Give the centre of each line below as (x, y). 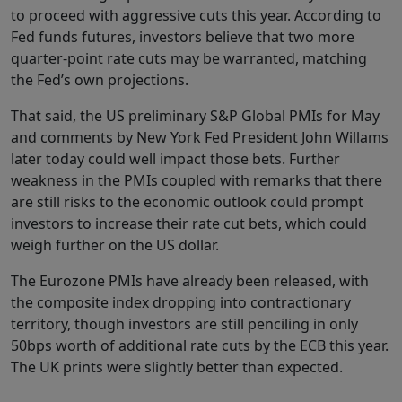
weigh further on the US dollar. (115, 245)
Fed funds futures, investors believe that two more (183, 37)
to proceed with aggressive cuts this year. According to (196, 16)
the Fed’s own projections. (100, 80)
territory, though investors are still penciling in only (184, 324)
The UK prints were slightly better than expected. (177, 367)
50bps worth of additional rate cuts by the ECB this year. (200, 346)
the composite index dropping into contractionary (181, 303)
